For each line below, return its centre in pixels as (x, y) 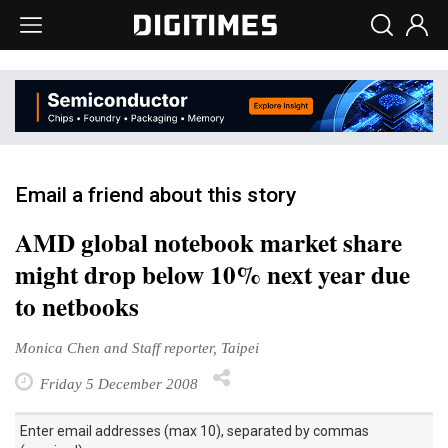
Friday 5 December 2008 (117, 383)
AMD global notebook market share (208, 242)
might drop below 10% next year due (212, 274)
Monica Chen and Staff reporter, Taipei (137, 347)
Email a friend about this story (155, 194)
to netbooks (77, 306)
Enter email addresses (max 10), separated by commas (194, 430)
